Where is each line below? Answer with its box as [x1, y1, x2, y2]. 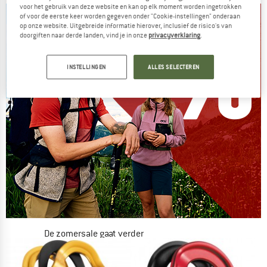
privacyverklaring [148, 30, 201, 39]
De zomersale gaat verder [44, 228, 144, 240]
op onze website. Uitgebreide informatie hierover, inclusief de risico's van [20, 21, 232, 30]
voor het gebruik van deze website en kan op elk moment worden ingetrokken [20, 2, 242, 11]
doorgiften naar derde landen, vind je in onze [20, 30, 149, 39]
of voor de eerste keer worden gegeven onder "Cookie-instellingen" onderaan [20, 11, 241, 20]
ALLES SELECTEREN [147, 63, 200, 71]
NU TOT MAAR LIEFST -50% [18, 246, 144, 262]
